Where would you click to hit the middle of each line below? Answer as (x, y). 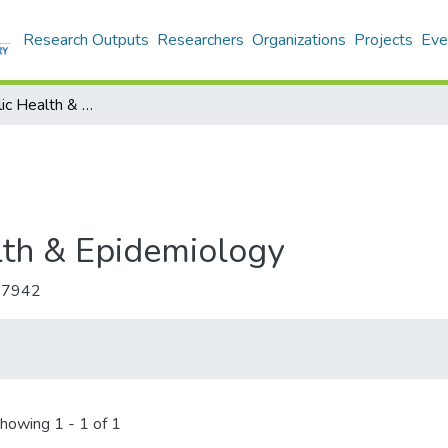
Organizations (299, 40)
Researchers (200, 40)
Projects (383, 40)
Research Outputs (86, 40)
